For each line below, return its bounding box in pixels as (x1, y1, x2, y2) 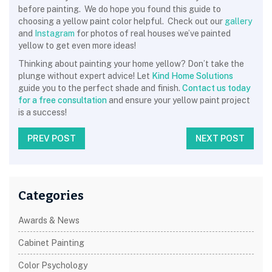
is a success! (18, 107, 67, 117)
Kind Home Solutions (152, 71, 233, 81)
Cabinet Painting (18, 238, 84, 248)
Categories (18, 188, 84, 203)
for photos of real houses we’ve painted (75, 29, 231, 38)
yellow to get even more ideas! (18, 41, 136, 50)
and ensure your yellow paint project (107, 95, 250, 105)
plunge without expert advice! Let (18, 71, 152, 81)
